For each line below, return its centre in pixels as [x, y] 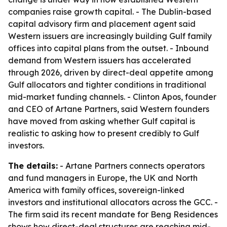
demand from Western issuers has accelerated [100, 60]
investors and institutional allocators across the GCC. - [113, 202]
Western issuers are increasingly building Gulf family [110, 36]
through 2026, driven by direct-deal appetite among [111, 72]
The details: [33, 166]
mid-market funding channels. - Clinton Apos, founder [112, 97]
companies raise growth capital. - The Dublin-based [110, 12]
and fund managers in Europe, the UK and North [103, 178]
